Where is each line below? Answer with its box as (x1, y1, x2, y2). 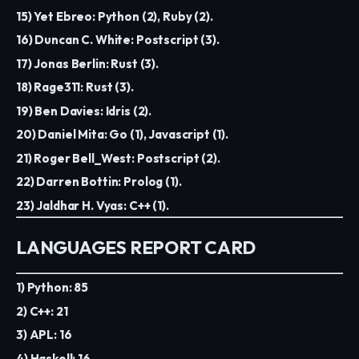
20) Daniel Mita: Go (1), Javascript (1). (16, 127, 228, 143)
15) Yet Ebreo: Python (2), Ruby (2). (16, 8, 213, 24)
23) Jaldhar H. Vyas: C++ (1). (16, 197, 169, 213)
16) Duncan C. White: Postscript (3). (16, 32, 220, 48)
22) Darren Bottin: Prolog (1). (16, 174, 182, 190)
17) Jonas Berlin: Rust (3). (16, 55, 159, 71)
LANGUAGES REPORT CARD (16, 236, 256, 260)
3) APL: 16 (16, 327, 72, 343)
